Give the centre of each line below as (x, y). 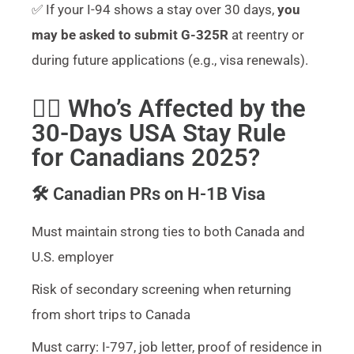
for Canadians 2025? (146, 157)
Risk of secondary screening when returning (162, 289)
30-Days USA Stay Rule (159, 133)
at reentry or (266, 34)
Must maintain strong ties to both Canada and (168, 231)
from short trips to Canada (111, 314)
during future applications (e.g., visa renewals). (170, 60)
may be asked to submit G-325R (130, 34)
